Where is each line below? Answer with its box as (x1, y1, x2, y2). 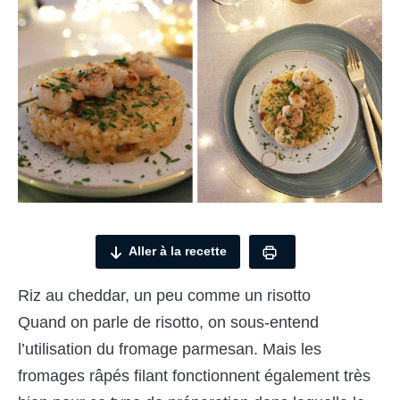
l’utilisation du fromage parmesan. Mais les (18, 339, 321, 358)
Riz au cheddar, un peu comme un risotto (18, 286, 311, 304)
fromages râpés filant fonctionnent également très (18, 366, 371, 385)
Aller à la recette (129, 244, 227, 259)
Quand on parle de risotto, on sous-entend (18, 312, 319, 331)
